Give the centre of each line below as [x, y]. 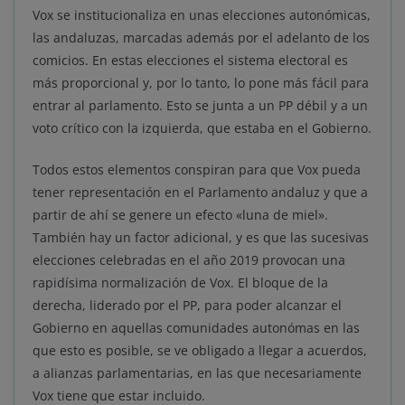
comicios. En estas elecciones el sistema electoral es [190, 61]
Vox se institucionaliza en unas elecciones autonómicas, [202, 15]
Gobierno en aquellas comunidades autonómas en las [196, 328]
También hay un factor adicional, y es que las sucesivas [201, 238]
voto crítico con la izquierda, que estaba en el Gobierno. [202, 128]
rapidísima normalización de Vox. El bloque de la [180, 283]
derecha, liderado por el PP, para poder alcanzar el [187, 306]
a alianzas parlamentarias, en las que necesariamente [197, 373]
